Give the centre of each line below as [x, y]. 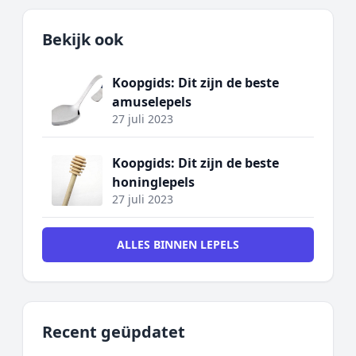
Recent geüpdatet [114, 332]
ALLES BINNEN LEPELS [178, 244]
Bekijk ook [83, 39]
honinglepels [153, 182]
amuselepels [152, 102]
